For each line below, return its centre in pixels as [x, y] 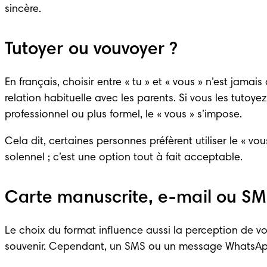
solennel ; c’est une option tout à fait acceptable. [124, 158]
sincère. [23, 10]
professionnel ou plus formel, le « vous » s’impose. [123, 115]
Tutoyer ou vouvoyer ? [91, 50]
